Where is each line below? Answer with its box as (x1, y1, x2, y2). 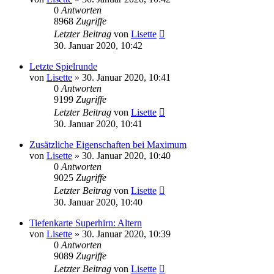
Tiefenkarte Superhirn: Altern (29, 217, 142, 228)
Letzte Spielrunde (29, 61, 97, 72)
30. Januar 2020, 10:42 (54, 40, 143, 51)
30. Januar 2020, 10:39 (82, 228, 171, 239)
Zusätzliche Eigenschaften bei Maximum (29, 139, 187, 150)
